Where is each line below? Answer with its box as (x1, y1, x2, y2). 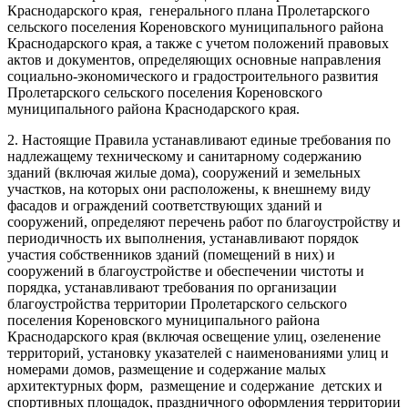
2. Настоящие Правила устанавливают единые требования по (7, 131, 391, 148)
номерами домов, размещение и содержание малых (7, 361, 326, 377)
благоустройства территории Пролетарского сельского (7, 295, 347, 311)
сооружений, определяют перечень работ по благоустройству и (7, 213, 401, 229)
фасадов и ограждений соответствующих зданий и (7, 197, 322, 213)
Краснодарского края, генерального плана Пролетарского (7, 2, 370, 18)
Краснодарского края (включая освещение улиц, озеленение (7, 328, 381, 344)
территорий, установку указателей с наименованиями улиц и (7, 344, 389, 361)
